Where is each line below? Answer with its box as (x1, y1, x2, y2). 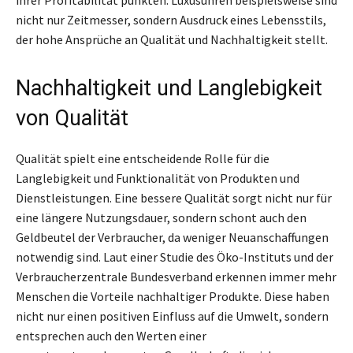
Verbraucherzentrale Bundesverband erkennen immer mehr (16, 268, 336, 284)
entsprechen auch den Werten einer (16, 327, 206, 344)
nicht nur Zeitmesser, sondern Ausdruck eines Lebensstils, (16, 11, 326, 28)
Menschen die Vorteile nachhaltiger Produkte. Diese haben (16, 288, 329, 304)
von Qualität (16, 105, 128, 131)
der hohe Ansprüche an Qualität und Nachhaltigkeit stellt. (16, 31, 328, 47)
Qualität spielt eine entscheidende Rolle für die (16, 150, 269, 166)
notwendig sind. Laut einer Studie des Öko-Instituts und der (16, 248, 333, 265)
